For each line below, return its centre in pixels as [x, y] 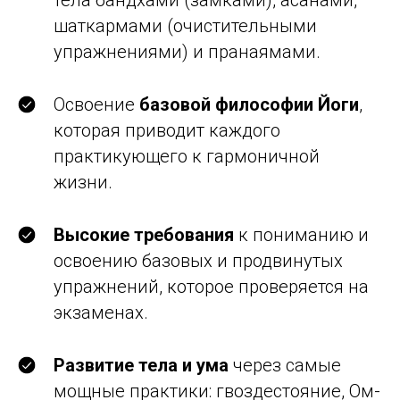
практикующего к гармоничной [187, 156]
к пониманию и [301, 235]
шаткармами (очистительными [185, 26]
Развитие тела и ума [141, 365]
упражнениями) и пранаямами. [187, 52]
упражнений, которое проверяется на [211, 287]
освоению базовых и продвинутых [198, 261]
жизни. [83, 182]
